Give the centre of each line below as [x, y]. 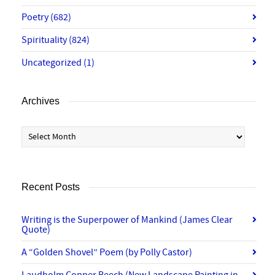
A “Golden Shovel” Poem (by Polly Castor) [107, 253]
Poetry [36, 17]
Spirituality [45, 40]
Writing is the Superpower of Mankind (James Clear [127, 220]
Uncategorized [52, 63]
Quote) [36, 230]
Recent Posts [51, 187]
